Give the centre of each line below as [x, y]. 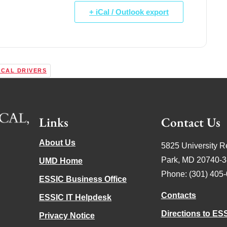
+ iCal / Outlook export [129, 12]
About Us [58, 142]
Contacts [178, 195]
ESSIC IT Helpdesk [75, 197]
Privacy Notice [67, 215]
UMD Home [61, 161]
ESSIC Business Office [83, 179]
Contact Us [191, 122]
